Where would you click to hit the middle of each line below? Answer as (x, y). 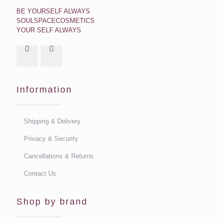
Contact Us (40, 173)
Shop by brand (52, 202)
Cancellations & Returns (59, 156)
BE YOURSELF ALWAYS (53, 11)
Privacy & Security (51, 139)
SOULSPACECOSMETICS (56, 21)
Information (44, 90)
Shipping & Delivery (53, 121)
